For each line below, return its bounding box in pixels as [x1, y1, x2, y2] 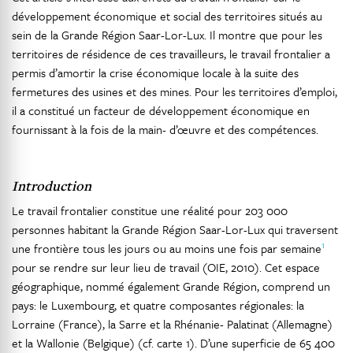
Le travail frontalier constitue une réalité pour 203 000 [12, 202, 288, 219]
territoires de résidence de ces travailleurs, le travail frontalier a [12, 45, 330, 62]
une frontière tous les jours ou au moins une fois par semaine [12, 240, 321, 257]
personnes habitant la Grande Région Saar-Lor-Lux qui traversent [12, 221, 338, 238]
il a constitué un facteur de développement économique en [12, 102, 310, 119]
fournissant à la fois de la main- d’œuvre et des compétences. [12, 121, 318, 138]
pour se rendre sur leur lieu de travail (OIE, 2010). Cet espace [12, 258, 320, 276]
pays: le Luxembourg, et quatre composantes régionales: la [12, 296, 304, 314]
